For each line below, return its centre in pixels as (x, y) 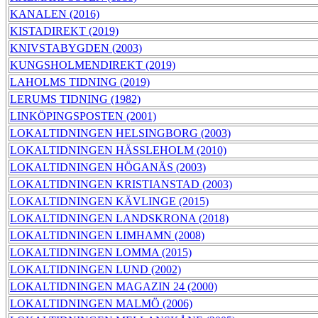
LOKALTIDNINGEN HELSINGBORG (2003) (120, 133)
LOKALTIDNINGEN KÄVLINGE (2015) (109, 202)
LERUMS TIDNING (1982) (75, 99)
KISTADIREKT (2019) (64, 31)
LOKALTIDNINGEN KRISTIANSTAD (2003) (121, 185)
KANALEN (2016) (55, 14)
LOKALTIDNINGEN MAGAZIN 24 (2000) (114, 287)
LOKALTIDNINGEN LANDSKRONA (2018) (119, 219)
